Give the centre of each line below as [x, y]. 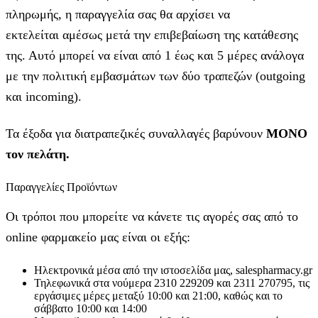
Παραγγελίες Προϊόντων [61, 187]
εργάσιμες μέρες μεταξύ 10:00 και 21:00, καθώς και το [158, 295]
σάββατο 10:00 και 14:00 [91, 308]
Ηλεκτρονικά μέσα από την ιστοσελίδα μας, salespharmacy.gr [173, 270]
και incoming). [44, 96]
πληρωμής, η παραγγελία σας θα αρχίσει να [118, 14]
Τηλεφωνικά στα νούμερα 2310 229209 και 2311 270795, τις [172, 283]
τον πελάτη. [38, 154]
